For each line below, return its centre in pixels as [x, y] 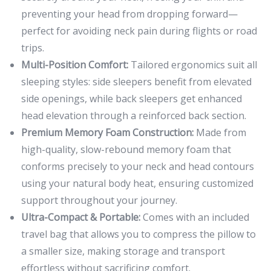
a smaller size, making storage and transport [123, 251]
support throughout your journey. [99, 201]
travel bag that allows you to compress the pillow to [139, 234]
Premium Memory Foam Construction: [107, 133]
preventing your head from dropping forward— [129, 14]
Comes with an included [195, 217]
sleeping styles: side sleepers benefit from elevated [136, 82]
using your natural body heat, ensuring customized [137, 184]
